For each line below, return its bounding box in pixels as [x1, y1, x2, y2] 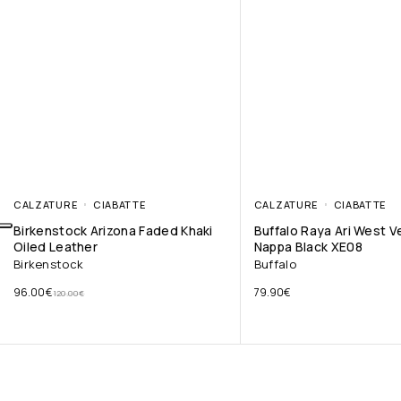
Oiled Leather [13, 238, 98, 256]
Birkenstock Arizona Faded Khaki [13, 222, 213, 240]
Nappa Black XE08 [253, 238, 363, 256]
